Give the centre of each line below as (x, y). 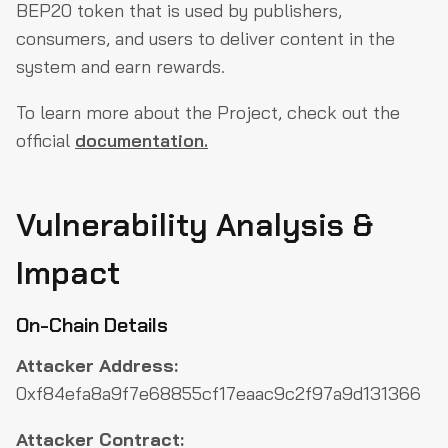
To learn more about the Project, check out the (208, 112)
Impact (68, 273)
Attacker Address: (97, 365)
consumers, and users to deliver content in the (205, 38)
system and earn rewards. (120, 66)
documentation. (141, 140)
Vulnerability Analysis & (194, 225)
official (45, 140)
